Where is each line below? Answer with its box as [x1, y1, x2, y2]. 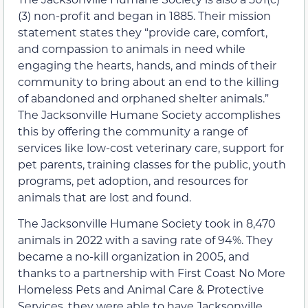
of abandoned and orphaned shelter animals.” [18, 90, 269, 105]
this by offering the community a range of [18, 123, 247, 138]
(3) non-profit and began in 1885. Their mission [18, 8, 271, 23]
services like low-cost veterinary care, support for [18, 140, 284, 155]
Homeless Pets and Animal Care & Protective [18, 282, 264, 297]
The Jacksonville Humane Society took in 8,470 [18, 216, 276, 231]
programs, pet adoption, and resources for [18, 173, 248, 188]
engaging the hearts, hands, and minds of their [18, 57, 276, 72]
